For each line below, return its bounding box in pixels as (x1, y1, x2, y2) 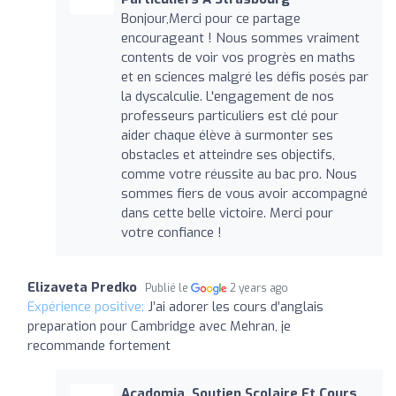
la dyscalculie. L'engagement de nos (120, 87, 334, 105)
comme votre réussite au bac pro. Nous (120, 164, 357, 183)
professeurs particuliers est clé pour (120, 106, 339, 125)
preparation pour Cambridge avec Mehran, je (27, 316, 291, 335)
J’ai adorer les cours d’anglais (148, 297, 324, 316)
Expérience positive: (27, 297, 148, 316)
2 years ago (230, 280, 289, 295)
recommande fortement (27, 336, 171, 354)
